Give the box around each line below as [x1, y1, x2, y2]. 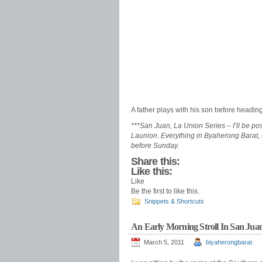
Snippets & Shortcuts [144, 198, 204, 205]
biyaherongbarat [206, 239, 252, 246]
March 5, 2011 [144, 239, 184, 246]
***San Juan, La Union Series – [131, 122, 231, 130]
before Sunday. [131, 142, 179, 150]
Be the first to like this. [131, 187, 199, 195]
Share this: [131, 156, 180, 167]
